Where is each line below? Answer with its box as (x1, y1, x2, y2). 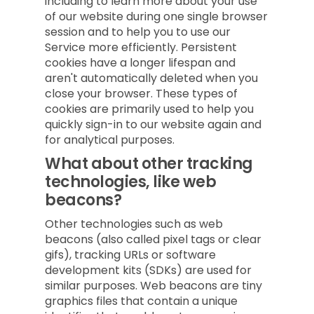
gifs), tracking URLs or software (45, 247, 216, 263)
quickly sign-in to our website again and (45, 116, 261, 132)
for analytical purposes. (45, 132, 175, 148)
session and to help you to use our (45, 24, 231, 40)
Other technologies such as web (45, 216, 223, 232)
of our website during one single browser (45, 8, 268, 25)
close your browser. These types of (45, 86, 238, 102)
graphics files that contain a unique (45, 293, 238, 309)
